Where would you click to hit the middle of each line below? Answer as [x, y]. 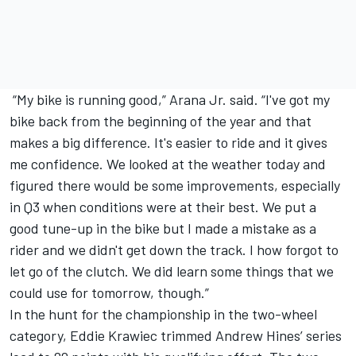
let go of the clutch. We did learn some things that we [172, 271]
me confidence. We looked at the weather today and [168, 164]
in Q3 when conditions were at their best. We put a [163, 207]
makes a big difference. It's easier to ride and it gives [168, 143]
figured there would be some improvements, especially [175, 186]
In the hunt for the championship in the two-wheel [163, 314]
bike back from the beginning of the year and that [161, 121]
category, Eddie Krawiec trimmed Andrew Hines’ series [176, 336]
